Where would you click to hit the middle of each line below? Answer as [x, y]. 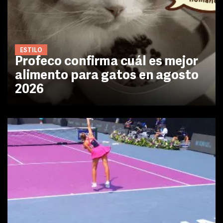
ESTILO [31, 51]
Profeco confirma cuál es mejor [107, 62]
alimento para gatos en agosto [107, 76]
